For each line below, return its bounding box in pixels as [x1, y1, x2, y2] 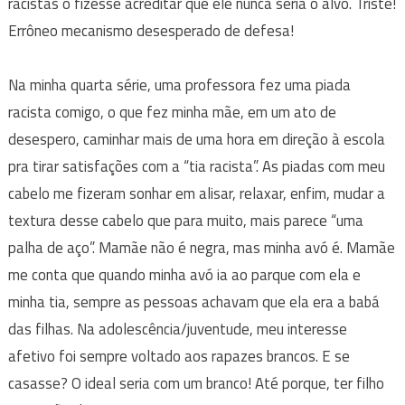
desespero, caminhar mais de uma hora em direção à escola [7, 127, 385, 151]
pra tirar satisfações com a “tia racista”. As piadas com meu [7, 154, 385, 178]
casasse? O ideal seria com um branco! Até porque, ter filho [7, 371, 384, 395]
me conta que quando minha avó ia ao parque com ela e [7, 262, 361, 287]
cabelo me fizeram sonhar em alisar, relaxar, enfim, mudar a [7, 181, 385, 205]
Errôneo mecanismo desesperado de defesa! [7, 18, 294, 42]
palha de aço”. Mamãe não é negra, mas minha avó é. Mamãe [7, 235, 395, 259]
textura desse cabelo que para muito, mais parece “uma [7, 208, 363, 232]
